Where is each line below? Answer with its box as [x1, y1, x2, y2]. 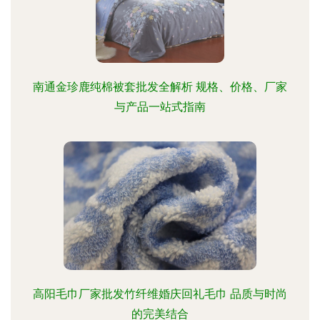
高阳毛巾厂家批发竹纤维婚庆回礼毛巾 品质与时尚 [33, 287, 287, 301]
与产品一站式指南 [114, 100, 206, 114]
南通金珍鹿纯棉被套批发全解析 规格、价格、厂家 [33, 80, 287, 94]
